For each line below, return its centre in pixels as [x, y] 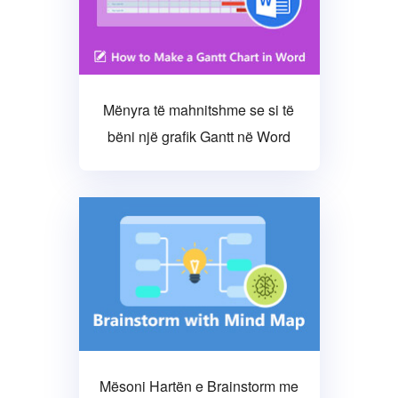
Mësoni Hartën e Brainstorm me [199, 386]
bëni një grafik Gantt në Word [199, 136]
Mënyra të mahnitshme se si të [199, 109]
